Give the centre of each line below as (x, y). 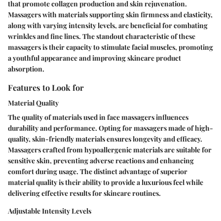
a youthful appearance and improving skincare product (94, 58)
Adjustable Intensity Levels (50, 211)
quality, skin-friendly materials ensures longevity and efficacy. (105, 139)
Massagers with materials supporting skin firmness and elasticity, (110, 15)
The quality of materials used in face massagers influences (98, 117)
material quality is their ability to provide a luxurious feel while (106, 183)
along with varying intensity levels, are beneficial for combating (108, 26)
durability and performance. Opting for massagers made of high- (110, 128)
